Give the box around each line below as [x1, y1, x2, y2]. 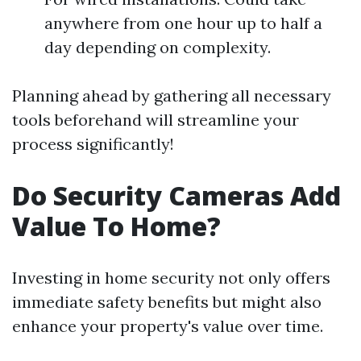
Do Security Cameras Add [12, 178, 341, 213]
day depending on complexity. [44, 37, 271, 57]
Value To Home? [12, 209, 221, 243]
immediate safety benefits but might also [12, 292, 322, 312]
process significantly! [12, 134, 174, 154]
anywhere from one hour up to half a [44, 13, 322, 33]
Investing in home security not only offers [12, 268, 330, 288]
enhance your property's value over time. [12, 316, 323, 336]
